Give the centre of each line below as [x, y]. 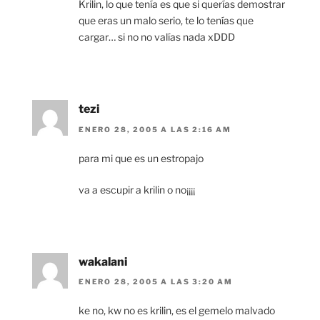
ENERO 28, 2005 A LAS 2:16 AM [155, 129]
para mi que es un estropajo [141, 158]
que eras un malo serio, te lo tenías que [166, 21]
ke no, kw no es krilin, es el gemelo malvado [177, 310]
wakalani [103, 261]
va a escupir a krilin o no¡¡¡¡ [137, 189]
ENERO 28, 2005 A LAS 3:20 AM [156, 281]
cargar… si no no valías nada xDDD [157, 37]
